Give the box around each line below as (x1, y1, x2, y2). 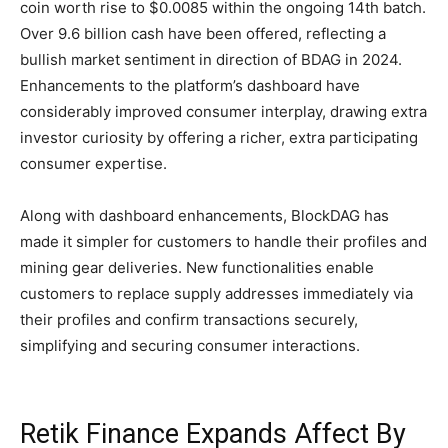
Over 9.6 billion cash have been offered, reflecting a (20, 24, 386, 44)
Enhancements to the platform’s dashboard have (20, 76, 360, 96)
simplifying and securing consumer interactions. (20, 336, 360, 356)
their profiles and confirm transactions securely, (20, 310, 358, 330)
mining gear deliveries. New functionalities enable (20, 258, 374, 278)
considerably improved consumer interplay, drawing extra (20, 102, 427, 122)
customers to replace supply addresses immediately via (20, 284, 413, 304)
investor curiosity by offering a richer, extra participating (20, 128, 418, 148)
